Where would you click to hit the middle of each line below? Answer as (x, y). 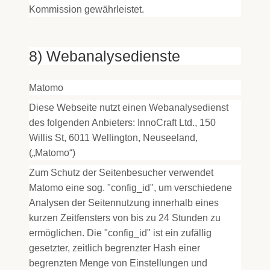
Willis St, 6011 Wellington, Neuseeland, (113, 138)
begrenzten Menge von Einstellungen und (118, 263)
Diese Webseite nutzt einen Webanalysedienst (129, 108)
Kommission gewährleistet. (86, 9)
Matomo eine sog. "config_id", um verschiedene (130, 188)
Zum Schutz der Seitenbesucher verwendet (121, 173)
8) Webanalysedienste (105, 56)
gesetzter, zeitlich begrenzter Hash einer (115, 248)
